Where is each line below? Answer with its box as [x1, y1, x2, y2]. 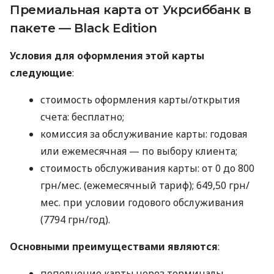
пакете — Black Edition [10, 21, 157, 36]
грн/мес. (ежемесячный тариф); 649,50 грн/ [40, 179, 250, 193]
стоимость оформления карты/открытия [40, 93, 240, 107]
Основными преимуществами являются [10, 240, 218, 254]
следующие [10, 66, 72, 80]
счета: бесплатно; [40, 110, 124, 124]
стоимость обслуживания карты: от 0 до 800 [40, 161, 254, 176]
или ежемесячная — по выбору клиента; [40, 144, 237, 158]
